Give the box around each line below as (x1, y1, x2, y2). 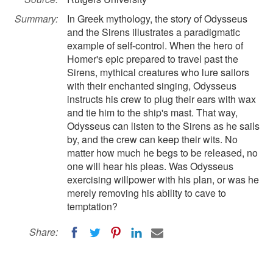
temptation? (67, 199, 118, 213)
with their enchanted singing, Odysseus (67, 79, 236, 93)
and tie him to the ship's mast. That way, (67, 105, 238, 119)
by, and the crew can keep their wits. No (67, 132, 238, 146)
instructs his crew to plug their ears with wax (67, 92, 256, 106)
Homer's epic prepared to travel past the (67, 52, 238, 66)
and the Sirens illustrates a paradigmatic (67, 25, 240, 39)
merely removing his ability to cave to (67, 186, 226, 200)
